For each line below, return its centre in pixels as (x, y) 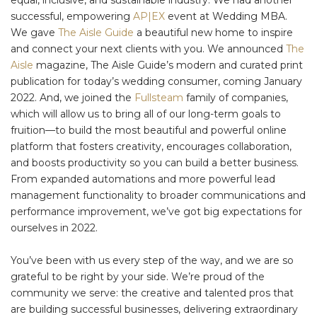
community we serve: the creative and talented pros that (152, 293)
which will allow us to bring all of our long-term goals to (146, 114)
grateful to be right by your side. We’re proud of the (138, 276)
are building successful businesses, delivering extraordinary (154, 309)
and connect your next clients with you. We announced (148, 48)
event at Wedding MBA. (227, 16)
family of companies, (236, 97)
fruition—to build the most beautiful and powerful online (149, 130)
